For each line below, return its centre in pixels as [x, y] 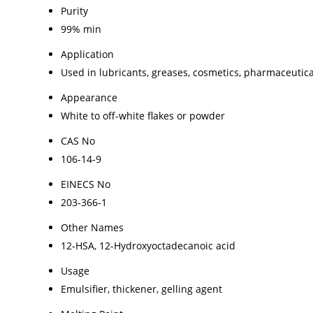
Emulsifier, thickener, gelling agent [141, 289]
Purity [74, 10]
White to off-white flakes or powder [143, 115]
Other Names [92, 227]
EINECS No [86, 184]
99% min [81, 29]
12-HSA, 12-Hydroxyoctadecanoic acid [148, 245]
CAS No [78, 140]
